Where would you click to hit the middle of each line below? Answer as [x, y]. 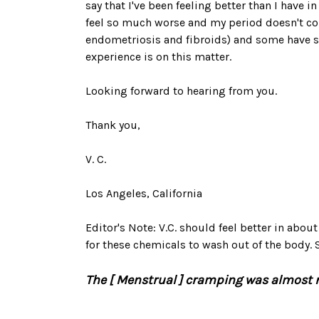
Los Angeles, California [144, 193]
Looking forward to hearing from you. [181, 91]
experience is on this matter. [158, 57]
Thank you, [113, 125]
